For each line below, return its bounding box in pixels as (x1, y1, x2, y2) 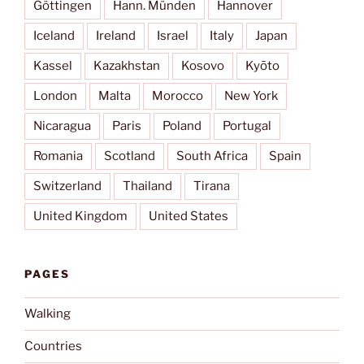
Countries (24, 339, 82, 354)
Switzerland (33, 179, 102, 194)
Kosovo (181, 58, 224, 74)
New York (224, 89, 278, 104)
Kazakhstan (93, 58, 160, 74)
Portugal (223, 119, 271, 134)
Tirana (193, 179, 230, 194)
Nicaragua (33, 119, 91, 134)
